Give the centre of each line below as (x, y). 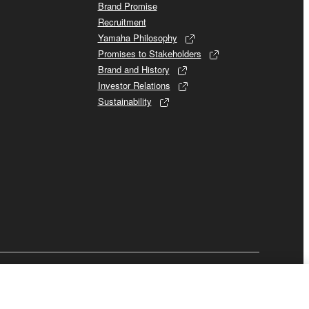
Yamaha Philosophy (137, 37)
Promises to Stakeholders (149, 53)
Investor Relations (134, 85)
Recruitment (122, 21)
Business (222, 274)
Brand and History (133, 69)
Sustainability (124, 101)
